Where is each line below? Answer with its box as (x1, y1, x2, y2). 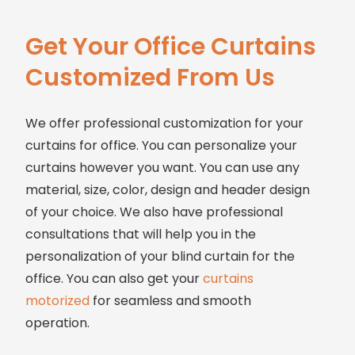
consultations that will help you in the (25, 225, 256, 244)
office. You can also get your (25, 269, 203, 288)
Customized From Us (25, 61, 275, 95)
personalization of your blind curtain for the (25, 247, 295, 266)
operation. (25, 314, 90, 333)
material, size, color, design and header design (25, 181, 310, 200)
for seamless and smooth (90, 292, 251, 311)
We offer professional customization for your (25, 114, 303, 133)
